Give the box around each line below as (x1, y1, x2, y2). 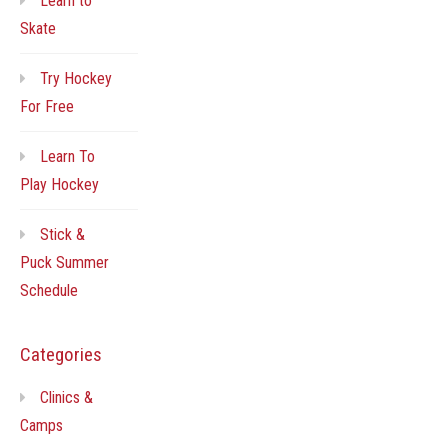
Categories (20, 342, 102, 366)
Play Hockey (20, 174, 99, 194)
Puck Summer (20, 252, 109, 272)
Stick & (40, 224, 85, 244)
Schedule (20, 280, 78, 300)
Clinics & (40, 387, 93, 407)
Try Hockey (40, 68, 112, 88)
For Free (20, 96, 74, 116)
